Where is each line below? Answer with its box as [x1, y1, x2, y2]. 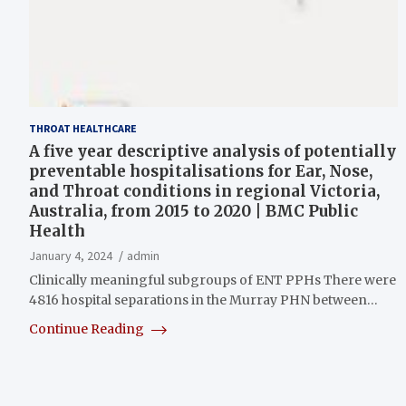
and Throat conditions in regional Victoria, [29, 180, 380, 201]
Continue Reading [29, 320, 147, 337]
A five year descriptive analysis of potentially [29, 140, 396, 161]
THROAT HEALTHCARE [29, 121, 137, 135]
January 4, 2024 [29, 246, 112, 264]
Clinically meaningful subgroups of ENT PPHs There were [29, 271, 396, 288]
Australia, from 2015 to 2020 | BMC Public [29, 200, 358, 221]
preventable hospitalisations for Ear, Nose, [29, 160, 372, 181]
